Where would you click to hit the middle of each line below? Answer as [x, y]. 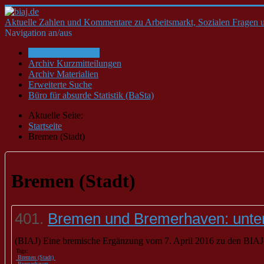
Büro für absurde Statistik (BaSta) [91, 95]
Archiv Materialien [63, 74]
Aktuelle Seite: [58, 115]
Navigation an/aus [38, 33]
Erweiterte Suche [60, 85]
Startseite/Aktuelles [64, 53]
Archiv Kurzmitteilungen [75, 63]
